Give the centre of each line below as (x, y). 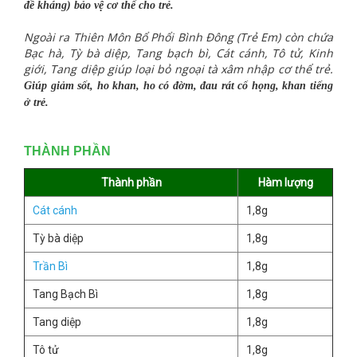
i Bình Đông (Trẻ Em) (226, 37)
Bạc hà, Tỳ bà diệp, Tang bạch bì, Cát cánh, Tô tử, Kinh (178, 53)
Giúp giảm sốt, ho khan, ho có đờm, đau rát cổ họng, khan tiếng (178, 85)
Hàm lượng (285, 182)
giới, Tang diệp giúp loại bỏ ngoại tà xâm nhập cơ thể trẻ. (178, 69)
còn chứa (307, 37)
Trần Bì (50, 266)
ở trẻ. (36, 102)
